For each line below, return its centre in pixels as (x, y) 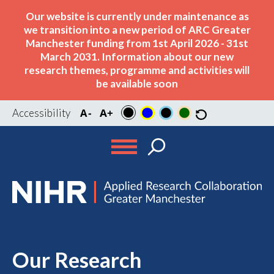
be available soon (137, 83)
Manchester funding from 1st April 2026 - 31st (137, 43)
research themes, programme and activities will (137, 70)
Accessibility (41, 113)
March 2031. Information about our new (137, 57)
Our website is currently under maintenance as (137, 16)
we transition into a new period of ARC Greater (137, 30)
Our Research (77, 260)
